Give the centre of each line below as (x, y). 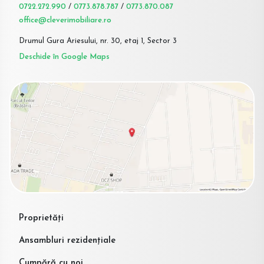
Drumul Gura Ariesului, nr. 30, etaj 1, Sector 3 (98, 41)
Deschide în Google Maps (64, 57)
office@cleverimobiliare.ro (65, 20)
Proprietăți (41, 218)
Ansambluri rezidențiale (67, 240)
